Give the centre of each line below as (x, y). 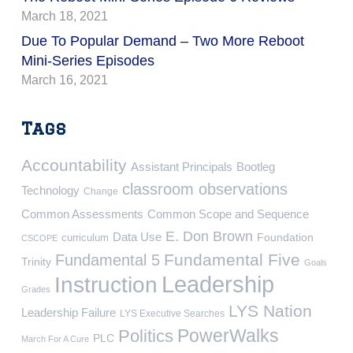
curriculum (85, 237)
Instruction (106, 284)
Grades (36, 289)
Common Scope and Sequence (228, 214)
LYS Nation (270, 310)
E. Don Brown (209, 236)
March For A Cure (55, 338)
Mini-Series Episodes (88, 60)
